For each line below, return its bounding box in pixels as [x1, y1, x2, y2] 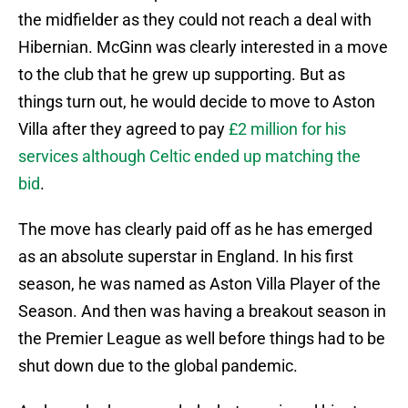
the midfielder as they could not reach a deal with [18, 10, 372, 30]
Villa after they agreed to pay [18, 119, 229, 139]
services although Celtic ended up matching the [18, 147, 361, 167]
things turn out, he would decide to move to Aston [18, 92, 375, 112]
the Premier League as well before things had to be [18, 329, 385, 349]
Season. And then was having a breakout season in [18, 301, 386, 321]
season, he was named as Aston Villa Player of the [18, 274, 381, 294]
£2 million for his [229, 119, 346, 139]
